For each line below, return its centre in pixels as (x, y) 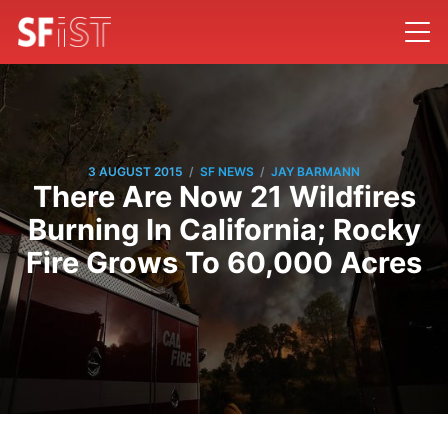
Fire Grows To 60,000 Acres (224, 262)
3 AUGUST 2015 (135, 172)
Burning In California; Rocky (224, 229)
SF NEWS (227, 172)
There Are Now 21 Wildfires (224, 196)
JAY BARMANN (315, 172)
